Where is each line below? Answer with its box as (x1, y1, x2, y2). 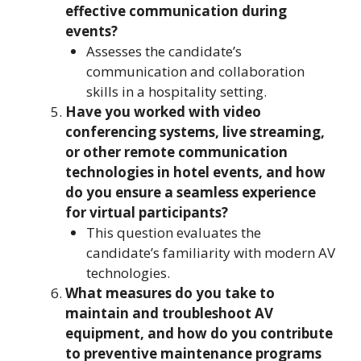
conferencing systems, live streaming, (65, 122, 325, 141)
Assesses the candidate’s (85, 42, 242, 60)
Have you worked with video (65, 102, 261, 121)
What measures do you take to (65, 284, 275, 302)
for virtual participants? (65, 203, 228, 222)
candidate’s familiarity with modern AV (85, 243, 335, 262)
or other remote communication (65, 143, 288, 161)
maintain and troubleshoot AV (65, 304, 273, 322)
